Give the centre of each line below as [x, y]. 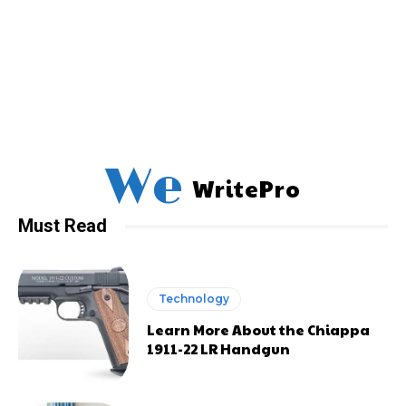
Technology [194, 298]
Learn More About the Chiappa [259, 329]
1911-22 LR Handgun [219, 348]
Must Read [63, 226]
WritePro [246, 188]
